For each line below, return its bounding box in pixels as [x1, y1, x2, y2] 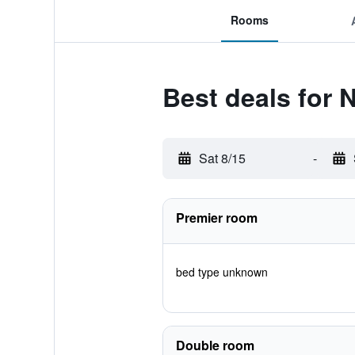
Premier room [175, 208, 258, 227]
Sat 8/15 [198, 149, 246, 167]
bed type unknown [175, 264, 268, 280]
